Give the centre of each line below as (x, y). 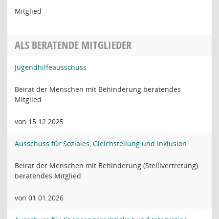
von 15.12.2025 (39, 121)
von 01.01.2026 (39, 198)
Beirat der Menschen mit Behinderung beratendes (98, 89)
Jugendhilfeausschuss (51, 67)
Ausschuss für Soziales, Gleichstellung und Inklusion (101, 143)
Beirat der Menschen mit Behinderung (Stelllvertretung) (106, 165)
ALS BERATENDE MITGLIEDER (73, 45)
